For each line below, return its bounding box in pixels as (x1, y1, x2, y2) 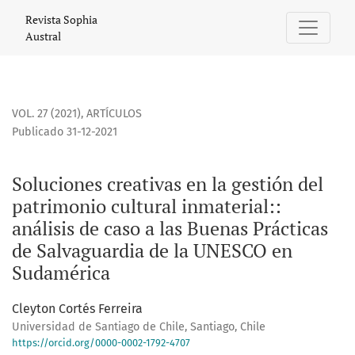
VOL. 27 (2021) (12, 107, 81, 121)
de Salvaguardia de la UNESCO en (12, 238, 292, 264)
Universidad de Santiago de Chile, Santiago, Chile (12, 320, 265, 334)
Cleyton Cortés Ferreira (12, 301, 143, 317)
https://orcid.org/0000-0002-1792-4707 (12, 337, 190, 349)
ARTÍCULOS (86, 107, 142, 121)
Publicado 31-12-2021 (12, 125, 117, 139)
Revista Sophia (25, 12, 97, 27)
